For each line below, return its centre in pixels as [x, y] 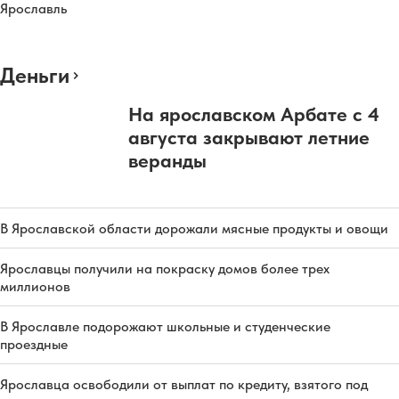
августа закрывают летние [249, 137]
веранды [167, 160]
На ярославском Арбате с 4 [254, 114]
